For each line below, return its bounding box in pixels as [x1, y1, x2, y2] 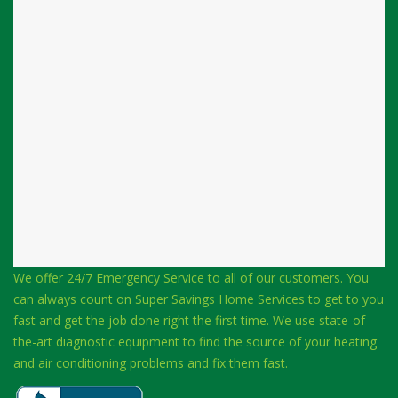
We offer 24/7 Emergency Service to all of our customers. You [13, 269, 369, 286]
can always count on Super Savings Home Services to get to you [13, 291, 384, 307]
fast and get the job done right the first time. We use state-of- [13, 312, 370, 329]
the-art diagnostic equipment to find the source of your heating [13, 333, 377, 350]
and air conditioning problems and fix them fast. [13, 354, 288, 371]
